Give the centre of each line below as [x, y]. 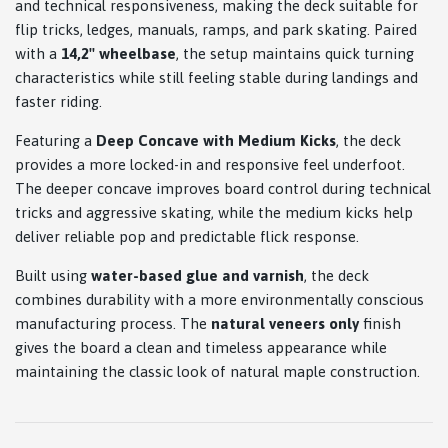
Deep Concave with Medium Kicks [216, 141]
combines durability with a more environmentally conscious [219, 300]
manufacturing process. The [113, 324]
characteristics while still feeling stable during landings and [216, 78]
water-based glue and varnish [197, 276]
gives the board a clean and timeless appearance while [201, 348]
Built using [51, 276]
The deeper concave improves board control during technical [223, 189]
